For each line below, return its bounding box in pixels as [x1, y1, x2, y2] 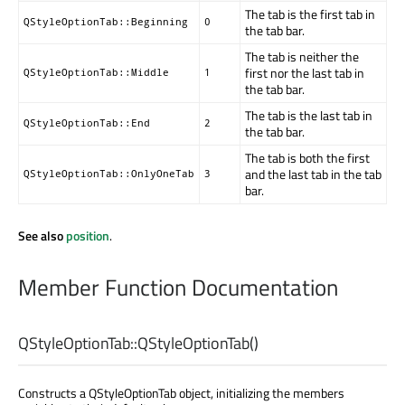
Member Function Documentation [18, 269, 338, 305]
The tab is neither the [245, 46, 359, 66]
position [66, 225, 109, 245]
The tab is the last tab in [245, 105, 372, 125]
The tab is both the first [245, 147, 370, 167]
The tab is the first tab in [245, 4, 375, 24]
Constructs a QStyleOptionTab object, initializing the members [18, 382, 344, 402]
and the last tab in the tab [245, 164, 381, 184]
